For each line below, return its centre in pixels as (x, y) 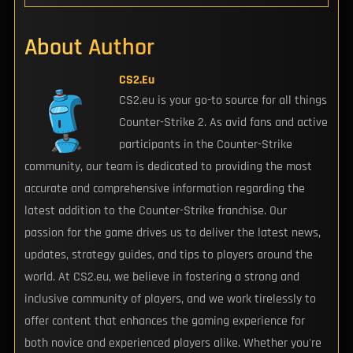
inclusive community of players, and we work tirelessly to (170, 299)
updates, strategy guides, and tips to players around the (168, 255)
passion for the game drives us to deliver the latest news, (172, 232)
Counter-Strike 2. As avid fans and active (223, 122)
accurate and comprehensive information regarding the (164, 188)
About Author (89, 47)
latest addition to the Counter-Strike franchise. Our (155, 210)
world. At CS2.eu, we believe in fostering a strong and (162, 277)
